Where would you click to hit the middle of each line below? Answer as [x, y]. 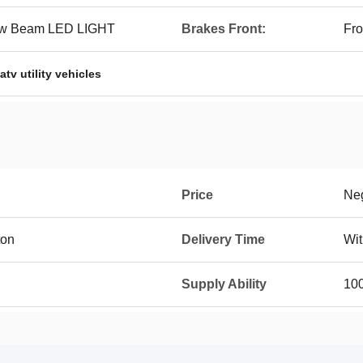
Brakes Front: [224, 29]
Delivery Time [223, 239]
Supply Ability [224, 284]
